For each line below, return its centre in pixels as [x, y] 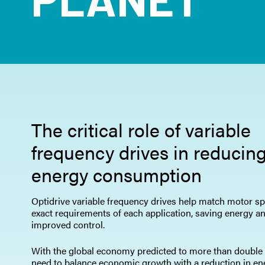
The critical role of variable [141, 129]
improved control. [68, 224]
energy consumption [116, 174]
